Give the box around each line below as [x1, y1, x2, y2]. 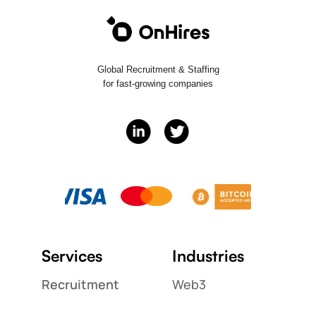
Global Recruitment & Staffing [97, 64, 219, 75]
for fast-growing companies [103, 78, 213, 90]
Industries [172, 245, 245, 265]
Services [41, 245, 102, 265]
